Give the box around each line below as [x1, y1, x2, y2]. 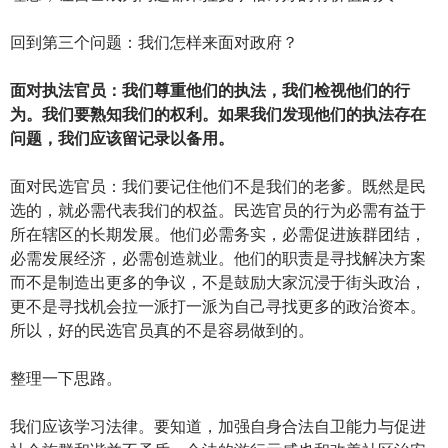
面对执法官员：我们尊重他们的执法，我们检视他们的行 [10, 80, 410, 100]
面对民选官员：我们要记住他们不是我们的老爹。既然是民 [10, 176, 426, 196]
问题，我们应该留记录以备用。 [10, 128, 234, 148]
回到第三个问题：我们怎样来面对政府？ [10, 32, 298, 52]
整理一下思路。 [10, 368, 122, 388]
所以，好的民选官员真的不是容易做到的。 [10, 320, 314, 340]
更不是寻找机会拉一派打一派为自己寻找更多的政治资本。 [10, 296, 426, 316]
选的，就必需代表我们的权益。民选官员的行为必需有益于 [10, 200, 426, 220]
